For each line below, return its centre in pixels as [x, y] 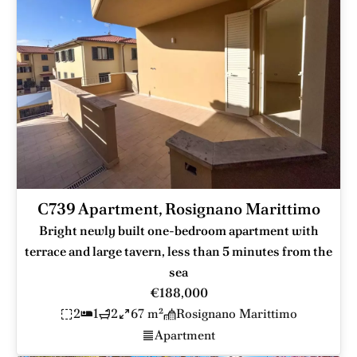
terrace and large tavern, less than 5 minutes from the [178, 252]
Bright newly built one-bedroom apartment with [178, 231]
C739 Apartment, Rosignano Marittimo [178, 209]
